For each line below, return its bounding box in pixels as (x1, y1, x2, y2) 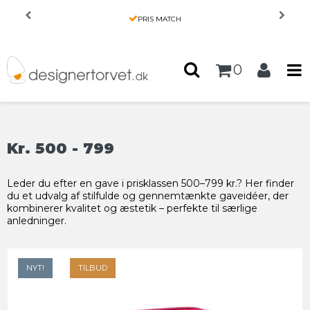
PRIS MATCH (138, 15, 182, 24)
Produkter (47, 11, 89, 22)
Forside (8, 11, 37, 22)
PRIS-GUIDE (99, 11, 150, 22)
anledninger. (7, 215, 66, 228)
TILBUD (78, 263, 107, 273)
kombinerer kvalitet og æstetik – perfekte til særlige (7, 202, 257, 215)
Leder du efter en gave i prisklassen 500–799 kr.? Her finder (7, 177, 294, 190)
